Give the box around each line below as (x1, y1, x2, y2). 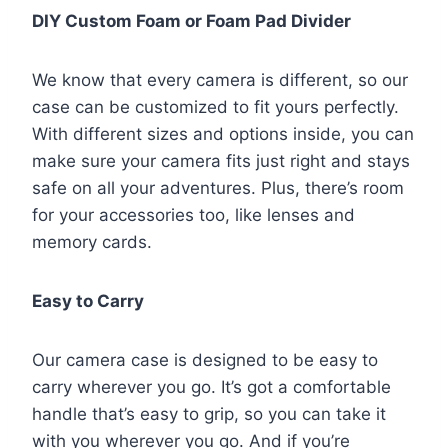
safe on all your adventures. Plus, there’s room (32, 178, 404, 199)
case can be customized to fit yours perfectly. (32, 97, 399, 118)
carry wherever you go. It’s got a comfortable (32, 377, 391, 398)
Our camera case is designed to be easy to (32, 350, 378, 371)
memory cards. (32, 232, 152, 253)
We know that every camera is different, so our (32, 70, 408, 91)
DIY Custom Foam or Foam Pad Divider (32, 11, 351, 32)
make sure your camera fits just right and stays (32, 151, 410, 172)
